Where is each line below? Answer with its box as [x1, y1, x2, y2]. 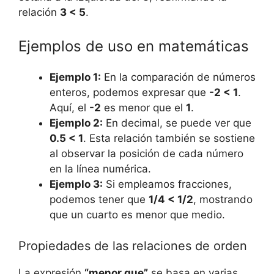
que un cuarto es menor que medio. [50, 209, 225, 221]
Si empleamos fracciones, [103, 178, 232, 191]
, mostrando [193, 193, 253, 206]
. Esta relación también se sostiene [83, 132, 255, 145]
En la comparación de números [101, 71, 256, 84]
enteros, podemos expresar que [50, 86, 209, 99]
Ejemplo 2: [50, 117, 103, 130]
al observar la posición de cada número [50, 147, 243, 160]
